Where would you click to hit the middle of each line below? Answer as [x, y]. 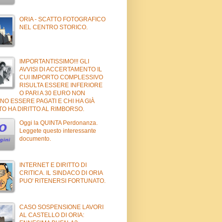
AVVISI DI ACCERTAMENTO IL [61, 69]
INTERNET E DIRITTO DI [53, 165]
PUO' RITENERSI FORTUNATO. [62, 181]
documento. [35, 139]
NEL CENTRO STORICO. [54, 27]
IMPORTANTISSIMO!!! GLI [54, 61]
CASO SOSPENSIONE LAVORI [61, 207]
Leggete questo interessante [58, 131]
